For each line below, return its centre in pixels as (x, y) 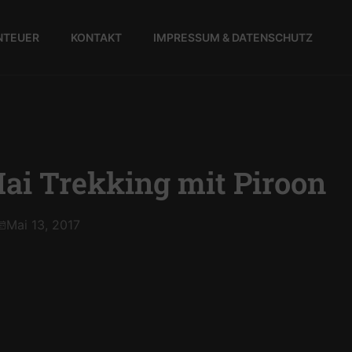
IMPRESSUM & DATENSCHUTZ (233, 37)
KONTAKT (96, 37)
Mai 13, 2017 (43, 225)
